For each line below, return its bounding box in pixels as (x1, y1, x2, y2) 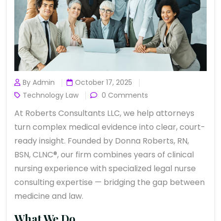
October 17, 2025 (75, 77, 132, 88)
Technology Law (23, 90, 78, 101)
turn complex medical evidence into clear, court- (14, 121, 205, 133)
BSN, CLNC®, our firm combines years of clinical (14, 149, 194, 161)
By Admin (23, 77, 55, 88)
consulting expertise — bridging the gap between (14, 177, 205, 188)
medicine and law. (14, 190, 83, 202)
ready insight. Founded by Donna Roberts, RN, (14, 135, 189, 147)
